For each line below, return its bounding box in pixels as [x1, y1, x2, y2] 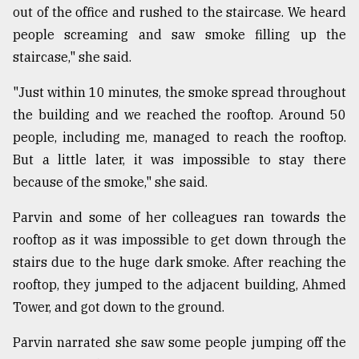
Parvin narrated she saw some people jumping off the [13, 334, 346, 351]
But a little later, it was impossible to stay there [13, 151, 346, 168]
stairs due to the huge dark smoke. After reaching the [13, 254, 346, 271]
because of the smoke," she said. [13, 174, 208, 191]
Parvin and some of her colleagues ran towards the [13, 209, 346, 226]
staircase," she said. [13, 49, 131, 66]
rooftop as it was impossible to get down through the [13, 232, 346, 248]
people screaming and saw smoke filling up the [13, 26, 346, 43]
